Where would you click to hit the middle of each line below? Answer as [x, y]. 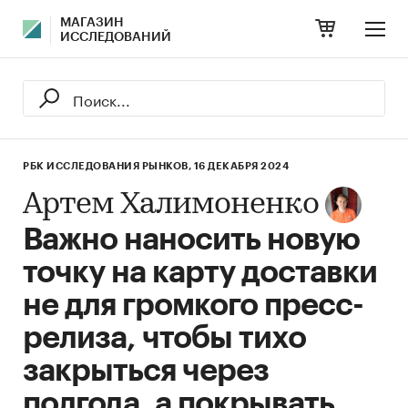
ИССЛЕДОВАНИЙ [116, 37]
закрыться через [146, 371]
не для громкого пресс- [193, 305]
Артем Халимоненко [171, 205]
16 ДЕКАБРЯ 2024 [241, 166]
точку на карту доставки [200, 272]
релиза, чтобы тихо [164, 338]
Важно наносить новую [191, 240]
